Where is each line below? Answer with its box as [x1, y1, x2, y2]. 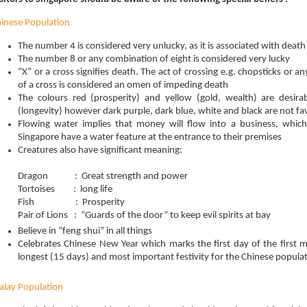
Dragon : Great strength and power [18, 171, 188, 182]
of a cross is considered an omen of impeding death [18, 80, 228, 90]
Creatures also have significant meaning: [18, 145, 182, 156]
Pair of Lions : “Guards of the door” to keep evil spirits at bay [18, 210, 271, 221]
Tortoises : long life [18, 184, 112, 195]
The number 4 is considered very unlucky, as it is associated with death [18, 41, 306, 51]
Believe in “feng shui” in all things [18, 226, 152, 236]
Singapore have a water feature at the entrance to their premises [18, 132, 282, 143]
